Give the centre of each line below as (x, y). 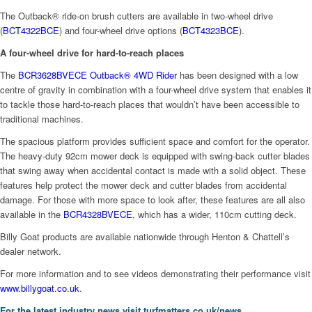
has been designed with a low (237, 75)
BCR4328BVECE (98, 214)
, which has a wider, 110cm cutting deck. (214, 214)
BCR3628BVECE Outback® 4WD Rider (97, 75)
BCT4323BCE (211, 30)
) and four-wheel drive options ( (121, 30)
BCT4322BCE (31, 30)
